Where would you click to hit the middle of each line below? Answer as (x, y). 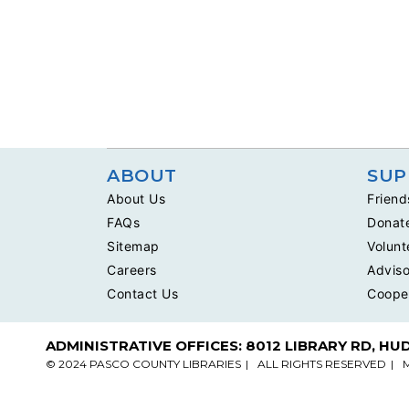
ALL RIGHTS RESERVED (322, 363)
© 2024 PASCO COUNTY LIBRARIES (143, 363)
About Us (136, 198)
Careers (132, 269)
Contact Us (142, 293)
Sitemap (133, 246)
